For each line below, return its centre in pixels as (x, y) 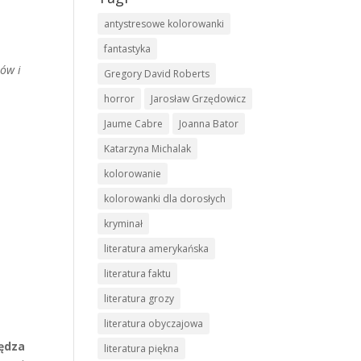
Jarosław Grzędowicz (198, 99)
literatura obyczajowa (154, 324)
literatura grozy (139, 299)
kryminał (123, 224)
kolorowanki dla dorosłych (165, 199)
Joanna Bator (209, 124)
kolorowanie (133, 174)
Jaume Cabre (133, 124)
